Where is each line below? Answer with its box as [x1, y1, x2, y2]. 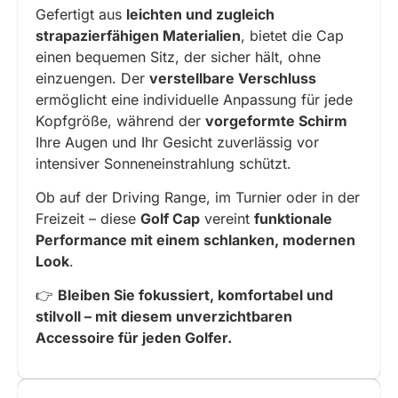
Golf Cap [140, 209, 200, 227]
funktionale [254, 209, 332, 227]
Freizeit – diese [36, 209, 140, 227]
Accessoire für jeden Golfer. [36, 329, 232, 347]
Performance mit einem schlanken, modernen [36, 230, 355, 249]
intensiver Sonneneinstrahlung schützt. [36, 154, 291, 172]
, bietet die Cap [241, 26, 344, 44]
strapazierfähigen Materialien [36, 26, 241, 44]
